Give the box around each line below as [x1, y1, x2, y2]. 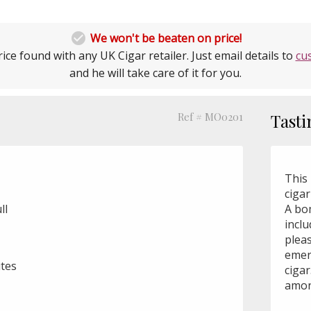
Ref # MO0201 [178, 110, 243, 124]
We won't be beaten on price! [90, 31, 242, 47]
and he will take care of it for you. [69, 65, 242, 81]
